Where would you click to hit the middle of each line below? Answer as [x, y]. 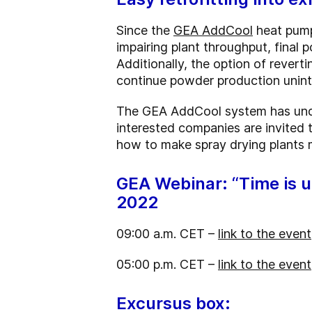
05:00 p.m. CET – [167, 265]
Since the [145, 31]
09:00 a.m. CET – [167, 234]
